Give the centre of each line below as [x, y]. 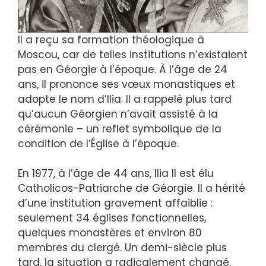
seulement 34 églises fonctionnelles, [112, 218]
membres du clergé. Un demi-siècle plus [122, 248]
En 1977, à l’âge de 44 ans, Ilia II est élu [116, 174]
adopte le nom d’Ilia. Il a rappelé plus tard [125, 99]
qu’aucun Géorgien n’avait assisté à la [118, 114]
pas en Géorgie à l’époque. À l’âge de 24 [123, 69]
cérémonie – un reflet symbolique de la [120, 129]
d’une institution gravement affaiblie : [115, 203]
